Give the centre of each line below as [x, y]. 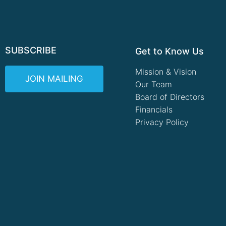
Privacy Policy [162, 122]
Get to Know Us [169, 51]
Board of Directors [170, 97]
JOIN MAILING [54, 79]
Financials [154, 110]
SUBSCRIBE [31, 50]
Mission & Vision [166, 72]
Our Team [154, 84]
